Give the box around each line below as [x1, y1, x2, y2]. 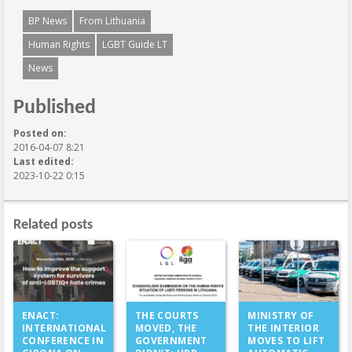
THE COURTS [134, 308, 199, 322]
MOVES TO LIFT [247, 334, 325, 348]
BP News [28, 14, 67, 27]
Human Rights [28, 38, 90, 51]
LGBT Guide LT [102, 38, 167, 51]
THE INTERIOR [247, 321, 319, 335]
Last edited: [13, 155, 74, 168]
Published [13, 97, 96, 119]
